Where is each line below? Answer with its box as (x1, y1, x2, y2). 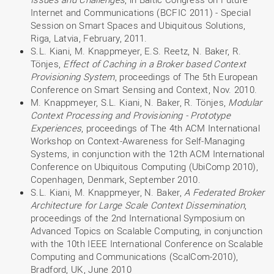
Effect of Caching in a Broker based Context (63, 57, 246, 70)
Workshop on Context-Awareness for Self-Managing (31, 135, 245, 147)
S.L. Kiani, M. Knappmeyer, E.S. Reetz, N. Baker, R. (31, 45, 242, 57)
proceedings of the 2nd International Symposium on (31, 212, 245, 224)
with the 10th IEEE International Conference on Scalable (31, 237, 264, 250)
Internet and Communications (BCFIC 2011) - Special (31, 6, 251, 18)
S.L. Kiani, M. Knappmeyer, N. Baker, (31, 186, 185, 198)
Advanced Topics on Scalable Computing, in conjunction (31, 224, 262, 237)
